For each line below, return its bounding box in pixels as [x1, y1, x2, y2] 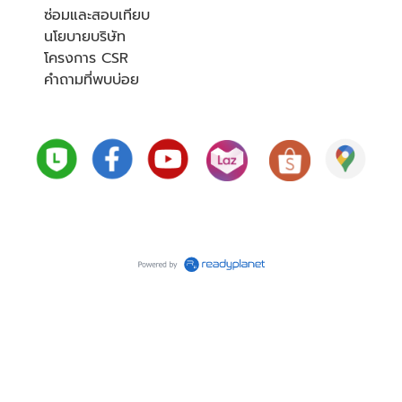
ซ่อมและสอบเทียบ [44, 4, 150, 27]
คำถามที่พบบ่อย [44, 69, 139, 92]
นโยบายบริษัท [44, 26, 126, 48]
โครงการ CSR [44, 48, 128, 70]
